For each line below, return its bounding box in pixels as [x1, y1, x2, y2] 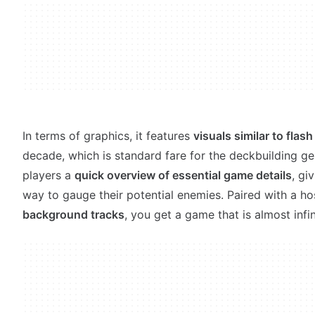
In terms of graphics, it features [22, 129, 193, 143]
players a [22, 168, 75, 182]
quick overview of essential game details [75, 168, 292, 182]
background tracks [22, 207, 124, 221]
